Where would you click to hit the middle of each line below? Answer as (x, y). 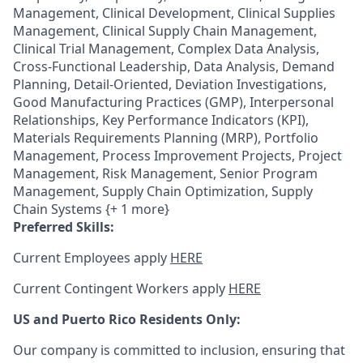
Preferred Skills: (64, 227)
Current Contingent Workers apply (121, 288)
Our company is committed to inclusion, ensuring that (179, 350)
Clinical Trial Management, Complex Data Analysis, (166, 49)
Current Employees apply (92, 258)
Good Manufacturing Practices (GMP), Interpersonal (173, 102)
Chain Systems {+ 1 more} (91, 209)
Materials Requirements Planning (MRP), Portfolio (166, 138)
